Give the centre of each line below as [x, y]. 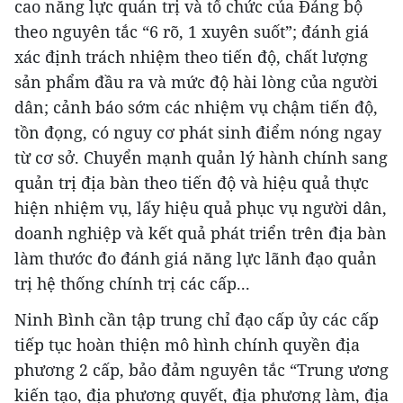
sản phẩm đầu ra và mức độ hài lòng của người [196, 82]
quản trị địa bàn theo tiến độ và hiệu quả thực [192, 183]
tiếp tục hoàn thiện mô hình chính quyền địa [187, 345]
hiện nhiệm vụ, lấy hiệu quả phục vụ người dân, [201, 208]
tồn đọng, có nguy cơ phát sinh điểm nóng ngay [198, 133]
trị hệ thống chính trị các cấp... [132, 284]
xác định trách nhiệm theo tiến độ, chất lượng [191, 57]
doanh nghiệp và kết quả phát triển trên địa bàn [201, 233]
